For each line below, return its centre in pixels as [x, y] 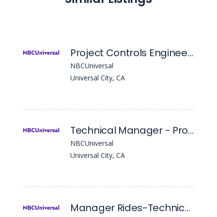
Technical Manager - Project [191, 130]
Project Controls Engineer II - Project [190, 53]
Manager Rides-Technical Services [187, 208]
